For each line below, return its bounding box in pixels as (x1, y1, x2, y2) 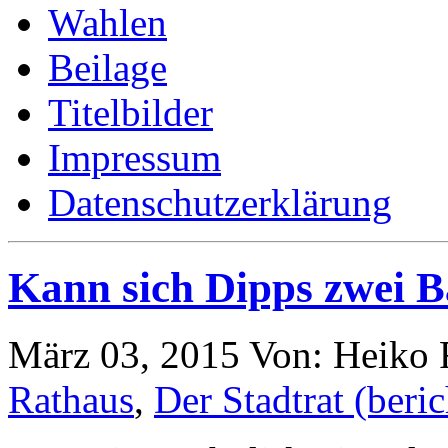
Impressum (48, 135, 221, 179)
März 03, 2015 (8, 332, 240, 376)
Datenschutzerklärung (48, 180, 392, 224)
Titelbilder (48, 90, 213, 134)
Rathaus (8, 377, 134, 421)
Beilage (48, 45, 167, 89)
